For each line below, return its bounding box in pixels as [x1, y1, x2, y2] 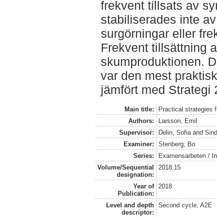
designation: [116, 171, 154, 179]
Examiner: [123, 140, 154, 148]
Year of [133, 183, 154, 190]
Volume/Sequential [97, 164, 154, 171]
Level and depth [106, 201, 154, 209]
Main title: [124, 106, 154, 113]
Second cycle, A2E [158, 201, 213, 209]
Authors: [128, 117, 154, 125]
